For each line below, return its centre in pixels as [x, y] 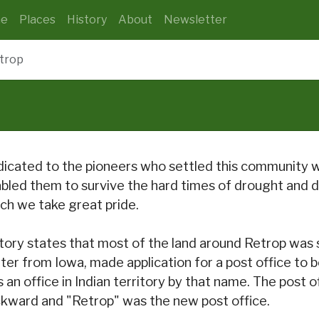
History [87, 20]
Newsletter [195, 20]
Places [37, 20]
